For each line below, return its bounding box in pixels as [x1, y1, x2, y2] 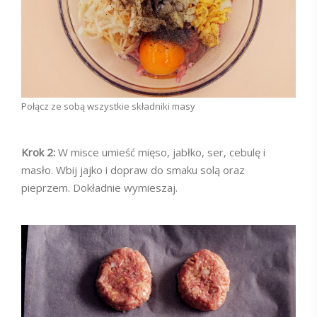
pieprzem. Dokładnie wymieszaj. [21, 180, 180, 195]
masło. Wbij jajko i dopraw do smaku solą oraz [21, 163, 245, 177]
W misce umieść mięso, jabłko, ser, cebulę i [58, 145, 265, 159]
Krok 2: [21, 145, 58, 159]
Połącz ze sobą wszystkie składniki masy [21, 100, 195, 113]
